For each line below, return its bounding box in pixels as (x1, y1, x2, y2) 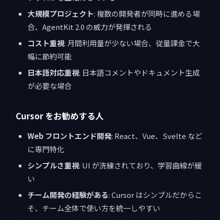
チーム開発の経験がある (27, 190, 109, 200)
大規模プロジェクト (27, 8, 94, 19)
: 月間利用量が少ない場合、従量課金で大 (64, 38, 200, 49)
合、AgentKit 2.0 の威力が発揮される (27, 22, 152, 32)
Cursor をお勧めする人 (16, 110, 104, 122)
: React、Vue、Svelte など (111, 131, 202, 141)
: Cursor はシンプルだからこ (109, 190, 202, 200)
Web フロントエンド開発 (27, 131, 111, 141)
